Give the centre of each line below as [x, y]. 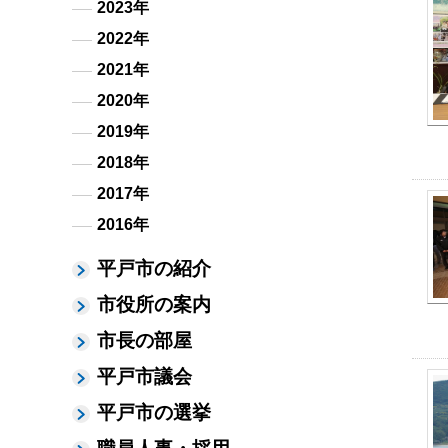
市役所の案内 [154, 304]
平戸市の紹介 [154, 268]
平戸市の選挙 [154, 412]
